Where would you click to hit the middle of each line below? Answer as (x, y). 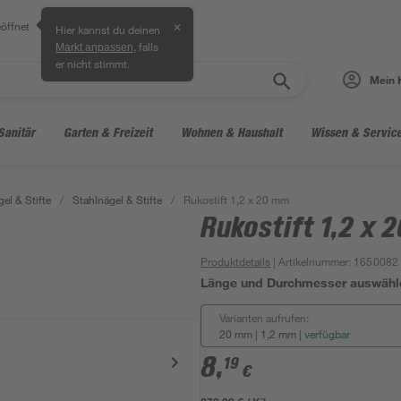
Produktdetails (236, 261)
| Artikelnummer (310, 261)
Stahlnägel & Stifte (117, 200)
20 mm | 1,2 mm (258, 334)
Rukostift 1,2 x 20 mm (237, 200)
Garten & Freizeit (108, 132)
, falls (146, 47)
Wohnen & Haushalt (231, 132)
